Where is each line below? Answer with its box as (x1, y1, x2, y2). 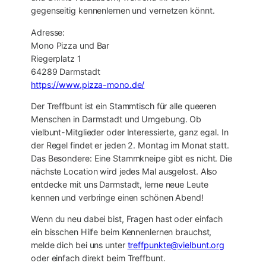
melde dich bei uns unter (31, 240, 128, 251)
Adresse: (31, 27, 65, 37)
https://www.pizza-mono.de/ (31, 79, 145, 90)
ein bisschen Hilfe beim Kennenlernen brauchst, (31, 227, 212, 237)
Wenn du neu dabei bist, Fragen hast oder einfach (31, 214, 223, 224)
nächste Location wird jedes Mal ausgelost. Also (31, 166, 218, 176)
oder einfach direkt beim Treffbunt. (31, 253, 166, 264)
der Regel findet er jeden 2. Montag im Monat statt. (31, 140, 229, 150)
